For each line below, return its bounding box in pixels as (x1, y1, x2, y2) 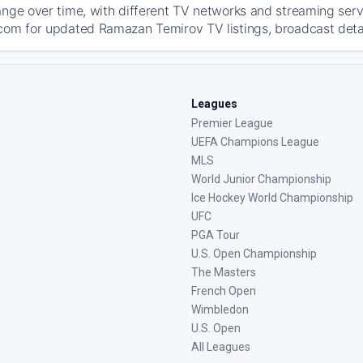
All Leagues (191, 340, 250, 353)
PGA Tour (191, 228, 240, 241)
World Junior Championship (191, 173, 331, 186)
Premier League (191, 117, 273, 130)
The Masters (191, 266, 256, 279)
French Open (191, 284, 256, 297)
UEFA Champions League (191, 135, 319, 148)
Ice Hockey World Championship (191, 191, 353, 204)
